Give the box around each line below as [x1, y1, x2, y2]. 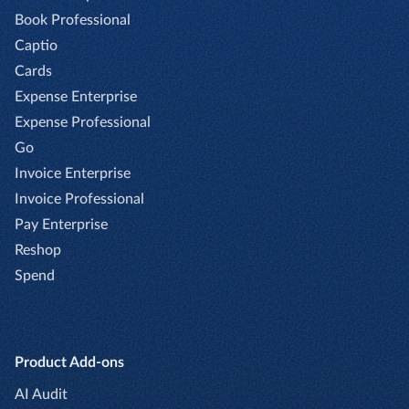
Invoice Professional [15, 191, 144, 206]
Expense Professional [15, 114, 151, 130]
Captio [15, 37, 58, 53]
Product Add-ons [15, 354, 124, 370]
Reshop [15, 242, 61, 257]
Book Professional [15, 12, 131, 27]
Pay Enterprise [15, 216, 108, 232]
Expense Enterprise [15, 89, 137, 104]
